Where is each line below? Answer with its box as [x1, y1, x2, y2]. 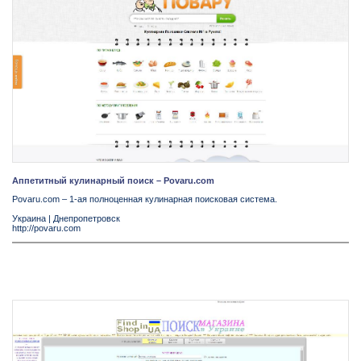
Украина [12, 214, 46, 224]
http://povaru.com [12, 223, 81, 234]
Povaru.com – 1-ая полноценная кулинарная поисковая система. [12, 194, 277, 205]
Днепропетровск [53, 214, 120, 224]
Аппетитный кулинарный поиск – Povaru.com [12, 176, 214, 186]
